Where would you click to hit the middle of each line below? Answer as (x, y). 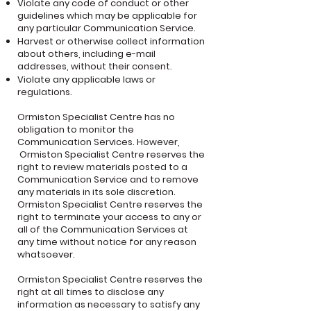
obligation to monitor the (76, 129)
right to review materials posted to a (102, 167)
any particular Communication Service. (107, 28)
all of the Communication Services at (103, 229)
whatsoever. (46, 254)
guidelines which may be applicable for (107, 16)
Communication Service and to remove (108, 179)
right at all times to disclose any (91, 292)
